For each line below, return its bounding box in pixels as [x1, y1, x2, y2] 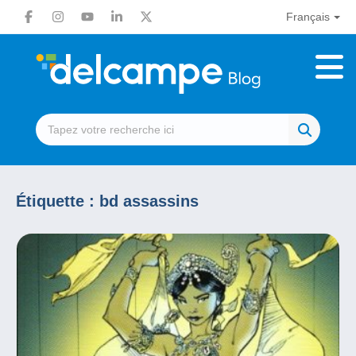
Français [285, 10, 330, 23]
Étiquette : [16, 192, 99, 210]
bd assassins [99, 192, 199, 210]
